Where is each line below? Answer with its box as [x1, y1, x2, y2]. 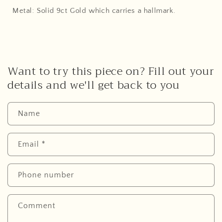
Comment [18, 201, 55, 210]
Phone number [18, 170, 74, 179]
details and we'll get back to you [7, 76, 180, 95]
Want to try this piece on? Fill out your [7, 62, 215, 81]
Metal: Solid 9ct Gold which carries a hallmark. [12, 6, 176, 15]
